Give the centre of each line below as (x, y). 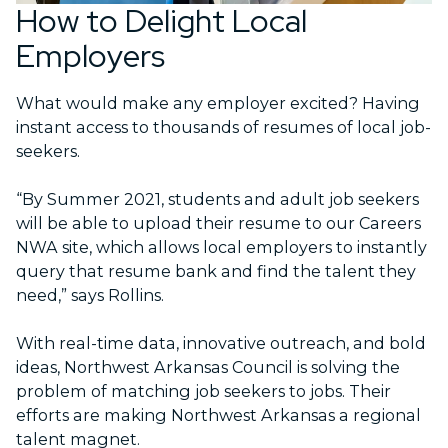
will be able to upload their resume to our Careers (218, 222)
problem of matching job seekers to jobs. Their (203, 390)
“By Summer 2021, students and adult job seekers (217, 198)
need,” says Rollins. (90, 294)
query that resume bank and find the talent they (216, 270)
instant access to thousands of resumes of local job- (223, 126)
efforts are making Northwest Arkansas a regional (218, 414)
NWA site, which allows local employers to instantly (221, 246)
